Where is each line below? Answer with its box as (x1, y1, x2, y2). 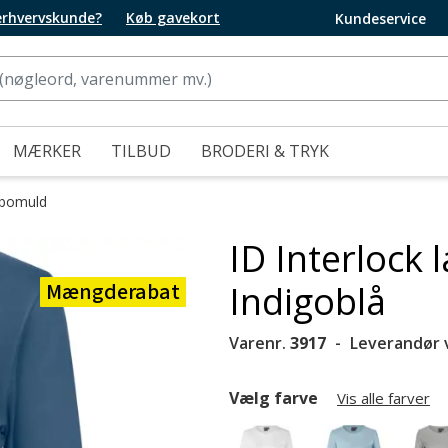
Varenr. (229, 332, 290, 354)
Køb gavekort (126, 8, 220, 27)
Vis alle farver (337, 388, 430, 408)
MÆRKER (13, 140, 81, 162)
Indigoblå (229, 277, 386, 326)
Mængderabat (45, 276, 180, 308)
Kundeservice (335, 8, 426, 28)
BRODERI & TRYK (201, 140, 329, 162)
